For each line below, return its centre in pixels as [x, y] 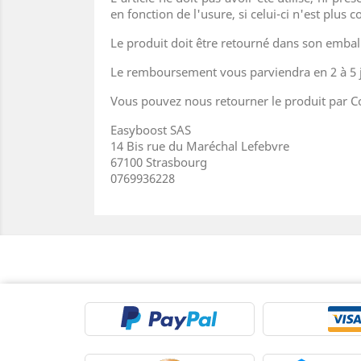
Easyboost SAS [151, 130]
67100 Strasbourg [159, 162]
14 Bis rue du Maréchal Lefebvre [200, 146]
